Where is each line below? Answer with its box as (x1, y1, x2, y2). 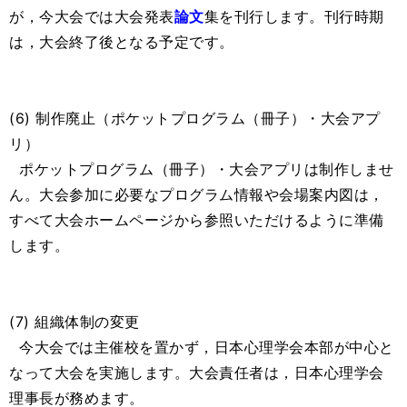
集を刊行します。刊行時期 (203, 7, 384, 26)
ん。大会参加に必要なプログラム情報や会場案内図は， (9, 185, 384, 204)
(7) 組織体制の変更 (9, 313, 140, 332)
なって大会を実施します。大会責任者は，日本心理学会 (9, 363, 384, 382)
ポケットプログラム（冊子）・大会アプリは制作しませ (9, 160, 394, 179)
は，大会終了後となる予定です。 (9, 33, 234, 52)
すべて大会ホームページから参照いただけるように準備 (9, 211, 384, 230)
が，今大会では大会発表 (9, 7, 174, 26)
